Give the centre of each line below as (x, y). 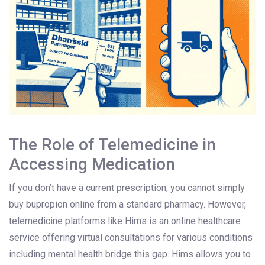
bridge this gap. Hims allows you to (177, 254)
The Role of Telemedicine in (112, 145)
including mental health (56, 254)
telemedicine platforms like (67, 221)
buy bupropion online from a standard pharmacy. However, (127, 205)
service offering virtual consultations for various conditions (131, 238)
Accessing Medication (92, 164)
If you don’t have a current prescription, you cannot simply (127, 188)
